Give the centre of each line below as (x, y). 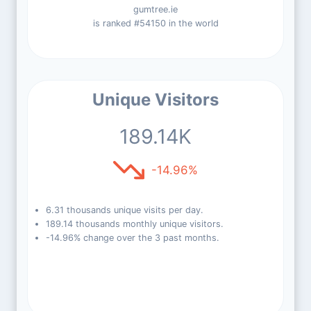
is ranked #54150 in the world (155, 23)
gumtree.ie (155, 9)
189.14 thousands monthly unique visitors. (134, 224)
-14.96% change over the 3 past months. (132, 238)
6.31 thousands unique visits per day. (124, 210)
